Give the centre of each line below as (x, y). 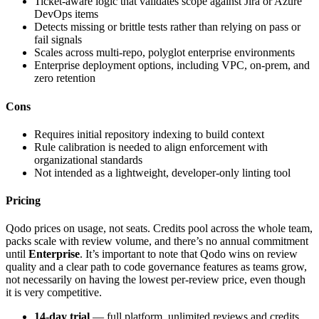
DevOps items (66, 14)
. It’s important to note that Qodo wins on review (189, 254)
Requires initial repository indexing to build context (149, 134)
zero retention (65, 78)
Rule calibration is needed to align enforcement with (151, 147)
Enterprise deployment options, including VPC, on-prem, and (172, 66)
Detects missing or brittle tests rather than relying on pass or (167, 27)
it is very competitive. (54, 293)
